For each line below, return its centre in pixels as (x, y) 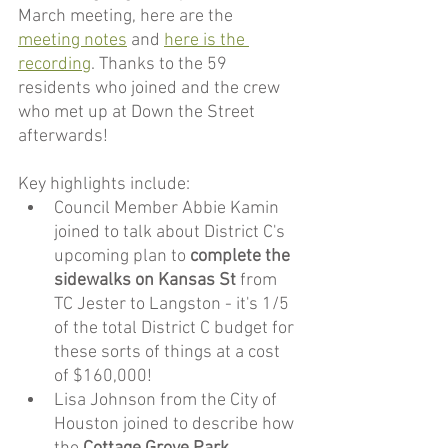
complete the (242, 257)
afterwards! (63, 137)
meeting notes (72, 41)
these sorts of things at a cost (169, 353)
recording (54, 65)
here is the (206, 41)
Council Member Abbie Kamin (168, 209)
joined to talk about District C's (171, 233)
